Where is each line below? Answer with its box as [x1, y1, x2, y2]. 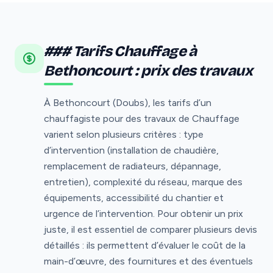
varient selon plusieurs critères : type [44, 128, 204, 140]
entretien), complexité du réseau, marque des [44, 175, 243, 188]
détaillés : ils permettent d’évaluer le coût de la [44, 239, 246, 251]
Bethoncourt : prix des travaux [44, 62, 252, 79]
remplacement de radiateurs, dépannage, [44, 160, 221, 172]
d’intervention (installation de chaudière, [44, 144, 219, 156]
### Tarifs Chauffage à [44, 42, 197, 60]
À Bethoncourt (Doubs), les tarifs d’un [44, 96, 211, 108]
